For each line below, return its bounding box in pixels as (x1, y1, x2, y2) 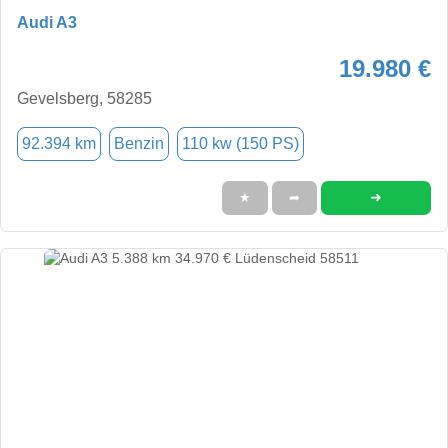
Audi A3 (17, 13, 77, 31)
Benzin (114, 134, 164, 152)
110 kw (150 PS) (182, 134, 299, 152)
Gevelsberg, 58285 (17, 89, 152, 107)
